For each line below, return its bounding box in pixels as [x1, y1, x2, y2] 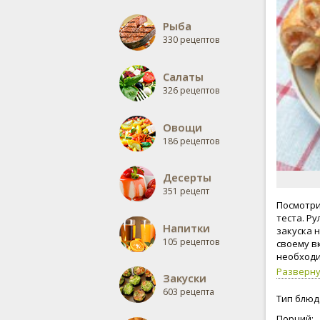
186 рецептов [163, 135, 219, 147]
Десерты [163, 170, 211, 184]
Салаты [163, 69, 204, 84]
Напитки [163, 221, 210, 235]
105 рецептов [163, 236, 219, 248]
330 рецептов [163, 34, 219, 46]
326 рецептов [163, 84, 219, 96]
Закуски [163, 271, 206, 285]
